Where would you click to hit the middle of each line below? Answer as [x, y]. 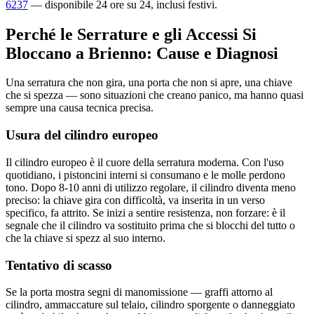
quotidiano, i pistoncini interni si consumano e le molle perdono [145, 175]
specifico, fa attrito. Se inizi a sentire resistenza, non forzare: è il [145, 212]
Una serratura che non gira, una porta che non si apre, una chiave [149, 83]
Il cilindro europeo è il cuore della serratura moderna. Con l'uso [145, 162]
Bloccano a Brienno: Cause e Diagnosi [142, 53]
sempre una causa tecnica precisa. [80, 108]
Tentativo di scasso [59, 265]
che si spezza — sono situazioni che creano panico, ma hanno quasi [155, 95]
